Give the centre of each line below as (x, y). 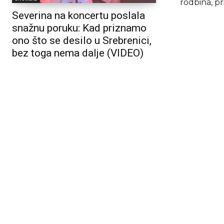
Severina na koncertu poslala (78, 16)
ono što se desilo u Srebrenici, (82, 41)
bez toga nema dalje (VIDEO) (78, 53)
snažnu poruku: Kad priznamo (79, 28)
